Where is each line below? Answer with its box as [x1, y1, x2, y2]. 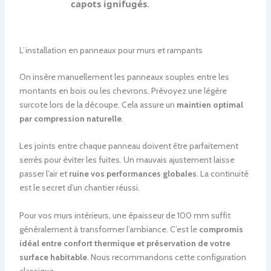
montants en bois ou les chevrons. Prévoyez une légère [19, 85, 227, 97]
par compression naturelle [19, 113, 122, 125]
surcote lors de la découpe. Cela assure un [19, 99, 177, 111]
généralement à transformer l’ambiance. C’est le [19, 223, 199, 235]
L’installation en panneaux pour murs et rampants [19, 45, 203, 56]
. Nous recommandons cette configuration [87, 251, 246, 263]
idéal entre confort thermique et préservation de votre [19, 237, 230, 249]
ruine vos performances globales [68, 168, 197, 180]
